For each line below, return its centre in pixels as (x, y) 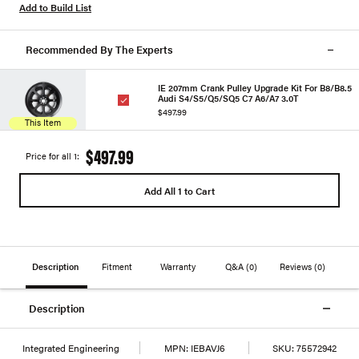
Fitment (118, 266)
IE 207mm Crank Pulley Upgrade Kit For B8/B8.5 (255, 88)
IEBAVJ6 (206, 348)
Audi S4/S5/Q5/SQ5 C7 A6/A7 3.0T (228, 98)
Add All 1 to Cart (179, 190)
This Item (43, 122)
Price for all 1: (52, 156)
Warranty (179, 266)
